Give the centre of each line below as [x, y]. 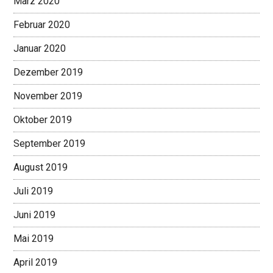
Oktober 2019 [43, 120]
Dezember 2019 [48, 73]
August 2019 [41, 168]
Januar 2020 [40, 49]
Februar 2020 [42, 25]
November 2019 [48, 96]
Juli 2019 [34, 191]
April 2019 [36, 263]
